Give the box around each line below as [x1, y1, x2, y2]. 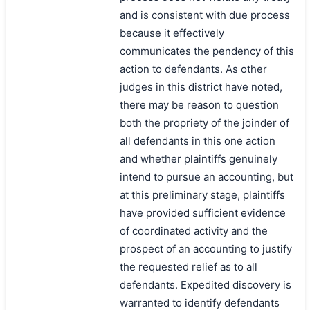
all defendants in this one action [119, 134, 275, 147]
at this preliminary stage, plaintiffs [119, 188, 285, 201]
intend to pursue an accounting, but [119, 170, 293, 183]
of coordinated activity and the [119, 224, 268, 237]
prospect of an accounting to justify [119, 241, 292, 255]
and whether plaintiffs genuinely [119, 152, 277, 165]
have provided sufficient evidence [119, 206, 286, 219]
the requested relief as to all [119, 259, 257, 273]
